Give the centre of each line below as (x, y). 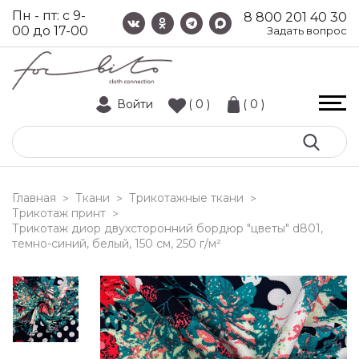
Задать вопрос (307, 30)
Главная (34, 198)
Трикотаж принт (59, 213)
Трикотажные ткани (186, 198)
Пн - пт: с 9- (49, 16)
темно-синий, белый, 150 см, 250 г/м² (117, 244)
